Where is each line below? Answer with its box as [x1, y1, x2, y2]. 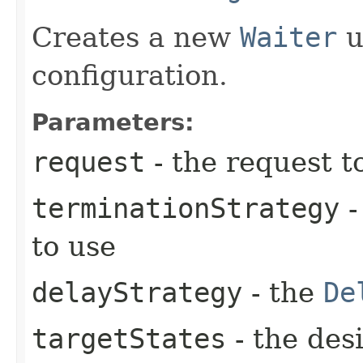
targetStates [32, 322, 226, 355]
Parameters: [32, 108, 194, 136]
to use [32, 229, 116, 263]
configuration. [32, 58, 228, 92]
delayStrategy [32, 275, 242, 309]
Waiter [240, 20, 337, 53]
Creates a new [32, 20, 240, 53]
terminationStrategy [32, 191, 340, 224]
